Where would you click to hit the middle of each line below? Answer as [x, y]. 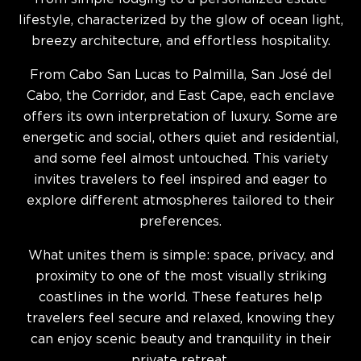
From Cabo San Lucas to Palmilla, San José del [180, 75]
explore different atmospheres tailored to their [180, 201]
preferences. [180, 222]
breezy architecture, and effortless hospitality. [180, 41]
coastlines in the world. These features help [180, 298]
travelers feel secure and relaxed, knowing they [180, 319]
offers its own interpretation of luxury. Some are [180, 117]
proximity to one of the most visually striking [180, 277]
